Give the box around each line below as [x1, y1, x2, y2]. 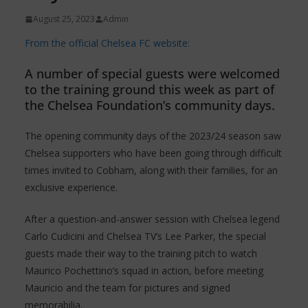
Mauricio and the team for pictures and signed [25, 281, 230, 295]
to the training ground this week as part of [25, 81, 274, 98]
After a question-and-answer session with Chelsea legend [25, 212, 280, 226]
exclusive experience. [25, 181, 118, 195]
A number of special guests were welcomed [25, 65, 280, 82]
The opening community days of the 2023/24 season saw [25, 129, 281, 143]
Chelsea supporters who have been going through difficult [25, 146, 282, 160]
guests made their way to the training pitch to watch [25, 247, 257, 261]
